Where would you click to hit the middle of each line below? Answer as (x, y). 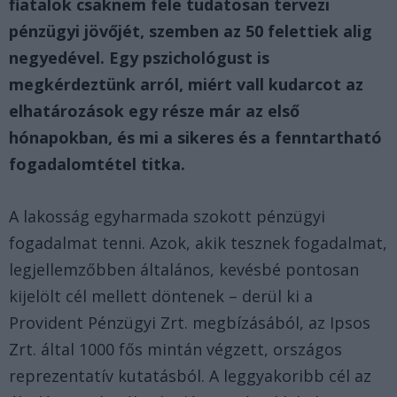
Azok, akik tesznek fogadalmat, (269, 242)
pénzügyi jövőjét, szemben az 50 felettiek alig (191, 31)
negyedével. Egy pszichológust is (139, 58)
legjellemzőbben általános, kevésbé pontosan (184, 269)
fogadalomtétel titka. (97, 164)
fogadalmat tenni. (77, 242)
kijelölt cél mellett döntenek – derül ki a (161, 296)
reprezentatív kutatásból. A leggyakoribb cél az (190, 375)
